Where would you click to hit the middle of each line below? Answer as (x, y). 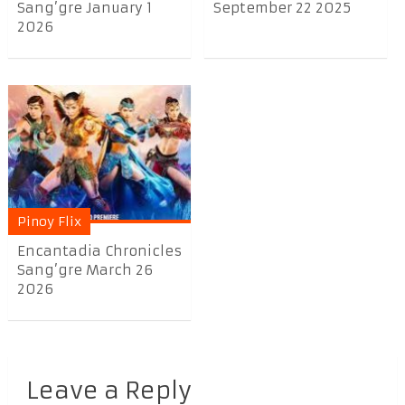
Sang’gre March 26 (85, 270)
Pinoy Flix (49, 222)
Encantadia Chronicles (99, 251)
